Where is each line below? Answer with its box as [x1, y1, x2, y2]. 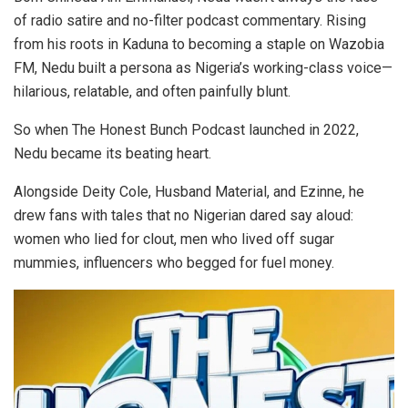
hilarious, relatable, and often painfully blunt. [14, 83, 291, 101]
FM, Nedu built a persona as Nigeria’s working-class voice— [14, 59, 393, 77]
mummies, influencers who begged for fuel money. [14, 254, 334, 272]
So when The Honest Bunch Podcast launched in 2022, [14, 121, 359, 139]
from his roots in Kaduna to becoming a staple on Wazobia [14, 36, 384, 54]
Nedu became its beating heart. [14, 145, 211, 163]
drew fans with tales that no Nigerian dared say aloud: [14, 207, 353, 225]
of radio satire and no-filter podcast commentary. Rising [14, 12, 366, 30]
